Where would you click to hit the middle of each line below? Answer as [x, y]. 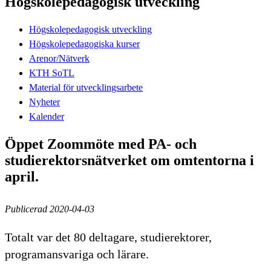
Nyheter [44, 102]
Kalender [47, 116]
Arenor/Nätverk [59, 58]
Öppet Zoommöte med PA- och [101, 144]
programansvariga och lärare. [77, 254]
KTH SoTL [52, 73]
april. [24, 176]
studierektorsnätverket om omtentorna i [129, 160]
